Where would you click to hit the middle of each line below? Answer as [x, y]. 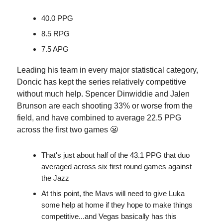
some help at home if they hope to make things [117, 205]
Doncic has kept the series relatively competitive [102, 82]
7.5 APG [55, 49]
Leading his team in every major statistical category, [108, 70]
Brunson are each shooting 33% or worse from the [105, 106]
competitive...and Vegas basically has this [109, 217]
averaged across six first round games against [116, 167]
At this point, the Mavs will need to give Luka [113, 194]
